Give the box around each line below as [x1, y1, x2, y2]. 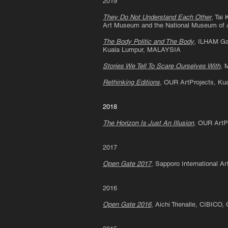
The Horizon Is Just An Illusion [103, 119, 194, 127]
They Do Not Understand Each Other [103, 13, 211, 21]
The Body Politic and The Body [103, 38, 194, 45]
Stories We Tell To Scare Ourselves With [103, 62, 220, 70]
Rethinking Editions [103, 78, 160, 86]
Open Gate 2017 [103, 160, 151, 167]
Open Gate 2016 [103, 201, 151, 208]
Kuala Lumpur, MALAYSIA [103, 46, 181, 53]
